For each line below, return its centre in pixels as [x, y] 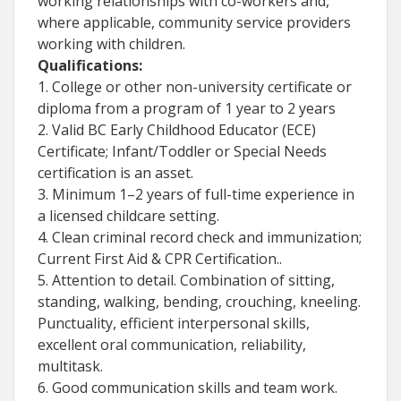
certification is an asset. [115, 173]
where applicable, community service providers [194, 23]
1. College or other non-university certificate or [195, 87]
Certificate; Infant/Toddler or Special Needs [182, 152]
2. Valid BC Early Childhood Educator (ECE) [177, 130]
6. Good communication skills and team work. [188, 388]
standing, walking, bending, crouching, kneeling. [199, 302]
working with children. [111, 44]
